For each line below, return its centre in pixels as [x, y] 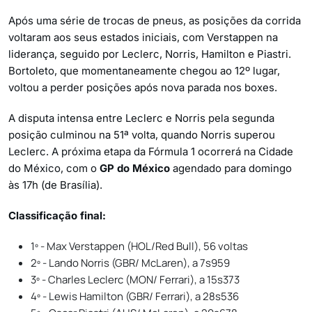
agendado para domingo [231, 168]
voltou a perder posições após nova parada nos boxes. [143, 87]
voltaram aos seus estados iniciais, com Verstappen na [143, 37]
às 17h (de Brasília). [55, 185]
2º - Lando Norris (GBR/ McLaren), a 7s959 [130, 263]
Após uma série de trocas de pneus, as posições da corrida [155, 20]
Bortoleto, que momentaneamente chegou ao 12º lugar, [144, 70]
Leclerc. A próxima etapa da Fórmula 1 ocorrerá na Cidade [151, 151]
